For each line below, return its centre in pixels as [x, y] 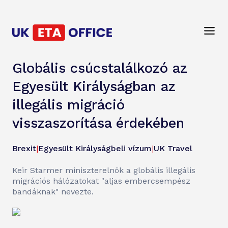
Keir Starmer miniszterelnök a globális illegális [104, 170]
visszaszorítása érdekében [98, 123]
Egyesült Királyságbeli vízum [95, 148]
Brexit [24, 148]
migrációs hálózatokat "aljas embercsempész [101, 181]
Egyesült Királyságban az [94, 87]
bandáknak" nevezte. [53, 192]
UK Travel [173, 148]
